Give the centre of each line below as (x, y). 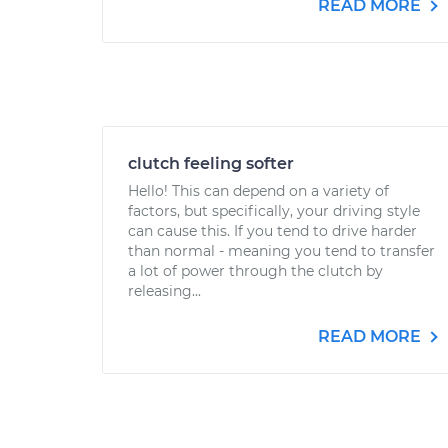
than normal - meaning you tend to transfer (281, 251)
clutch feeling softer (211, 163)
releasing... (164, 291)
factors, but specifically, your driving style (274, 211)
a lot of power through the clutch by (255, 271)
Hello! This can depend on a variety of (258, 191)
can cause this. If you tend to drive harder (272, 231)
